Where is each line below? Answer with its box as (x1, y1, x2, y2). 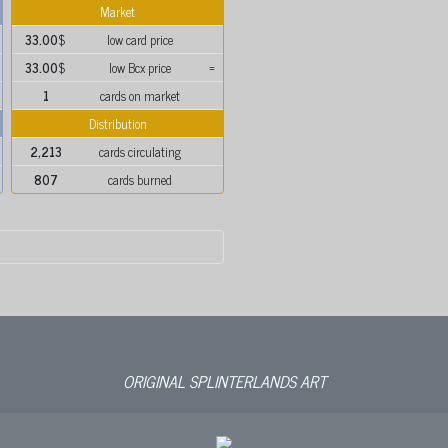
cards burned (108, 169, 172, 190)
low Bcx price (109, 57, 171, 78)
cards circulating (99, 141, 181, 162)
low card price (107, 29, 173, 50)
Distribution (88, 113, 147, 134)
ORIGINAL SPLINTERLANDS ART (122, 368, 326, 394)
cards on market (100, 85, 180, 106)
